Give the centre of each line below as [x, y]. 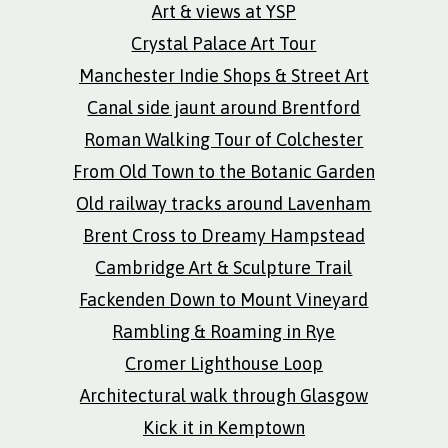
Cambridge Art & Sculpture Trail [224, 267]
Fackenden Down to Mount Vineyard [224, 299]
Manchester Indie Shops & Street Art [223, 75]
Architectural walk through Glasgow [223, 395]
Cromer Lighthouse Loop [223, 363]
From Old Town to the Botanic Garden [223, 171]
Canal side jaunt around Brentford [224, 107]
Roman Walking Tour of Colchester [224, 139]
